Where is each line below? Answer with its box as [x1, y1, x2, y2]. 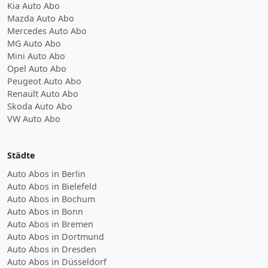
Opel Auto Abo [7, 63, 66, 74]
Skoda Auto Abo [7, 100, 72, 112]
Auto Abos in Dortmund [7, 231, 104, 242]
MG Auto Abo [7, 38, 61, 49]
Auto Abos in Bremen [7, 218, 93, 230]
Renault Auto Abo [7, 88, 78, 99]
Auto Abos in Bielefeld [7, 181, 97, 192]
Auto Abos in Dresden [7, 243, 96, 255]
